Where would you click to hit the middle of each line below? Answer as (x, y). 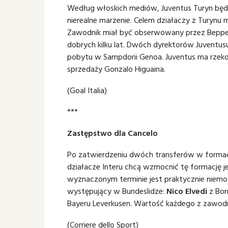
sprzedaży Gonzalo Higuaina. (116, 69)
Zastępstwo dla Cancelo (112, 133)
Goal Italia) (88, 90)
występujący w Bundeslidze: (117, 191)
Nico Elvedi (187, 191)
